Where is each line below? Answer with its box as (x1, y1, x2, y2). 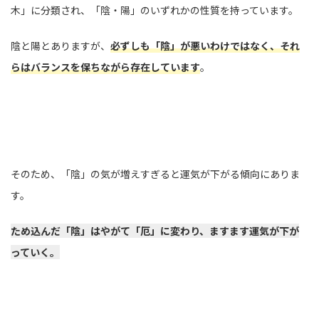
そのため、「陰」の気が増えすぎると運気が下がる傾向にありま (11, 167, 300, 182)
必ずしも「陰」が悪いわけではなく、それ (110, 38, 300, 53)
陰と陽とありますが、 (11, 38, 110, 53)
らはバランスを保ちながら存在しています (11, 60, 200, 75)
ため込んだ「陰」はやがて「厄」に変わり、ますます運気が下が (11, 224, 299, 239)
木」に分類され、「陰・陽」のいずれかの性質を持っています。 (11, 3, 298, 18)
